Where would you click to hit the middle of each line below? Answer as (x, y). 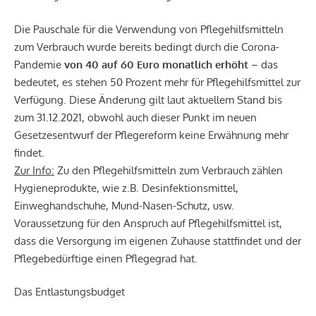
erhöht (232, 64)
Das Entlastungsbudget (69, 292)
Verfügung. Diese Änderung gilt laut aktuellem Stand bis (148, 99)
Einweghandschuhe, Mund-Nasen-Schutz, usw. (124, 205)
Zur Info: (34, 170)
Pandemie (39, 64)
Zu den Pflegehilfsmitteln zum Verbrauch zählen (169, 170)
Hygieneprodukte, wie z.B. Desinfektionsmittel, (126, 188)
